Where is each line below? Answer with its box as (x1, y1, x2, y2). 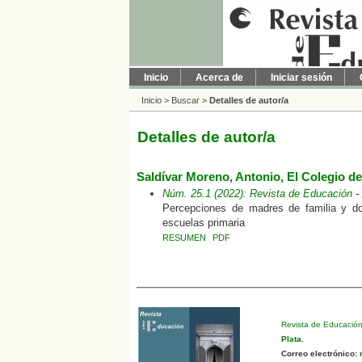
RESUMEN (162, 232, 207, 242)
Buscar (171, 95, 200, 105)
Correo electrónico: (280, 348, 357, 358)
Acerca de (196, 72, 243, 83)
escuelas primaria (162, 216, 246, 229)
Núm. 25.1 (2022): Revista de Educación (162, 187, 353, 200)
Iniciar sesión (271, 72, 332, 83)
